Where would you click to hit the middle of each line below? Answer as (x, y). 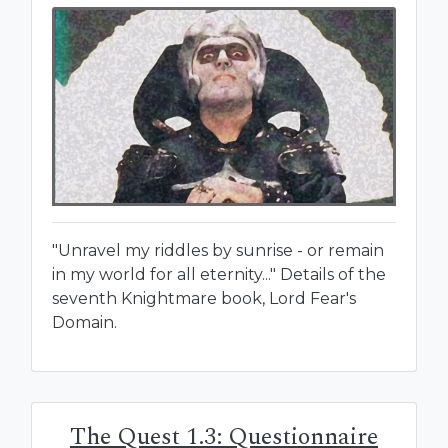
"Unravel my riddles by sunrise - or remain (218, 250)
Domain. (84, 322)
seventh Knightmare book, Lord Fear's (204, 298)
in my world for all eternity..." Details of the (219, 274)
